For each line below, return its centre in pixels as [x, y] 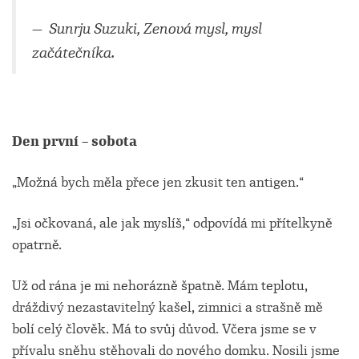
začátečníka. [73, 53]
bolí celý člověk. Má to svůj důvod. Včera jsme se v [164, 329]
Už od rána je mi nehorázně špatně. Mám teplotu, [160, 286]
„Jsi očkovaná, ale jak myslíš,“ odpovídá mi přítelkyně [172, 223]
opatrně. [37, 245]
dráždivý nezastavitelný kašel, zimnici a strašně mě [167, 307]
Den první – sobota [75, 141]
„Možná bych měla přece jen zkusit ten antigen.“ [158, 182]
